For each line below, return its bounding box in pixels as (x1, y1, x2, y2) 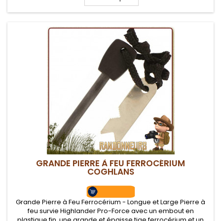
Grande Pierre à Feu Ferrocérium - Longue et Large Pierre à (16, 197, 205, 207)
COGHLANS (87, 166, 134, 178)
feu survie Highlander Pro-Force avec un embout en (27, 206, 194, 216)
